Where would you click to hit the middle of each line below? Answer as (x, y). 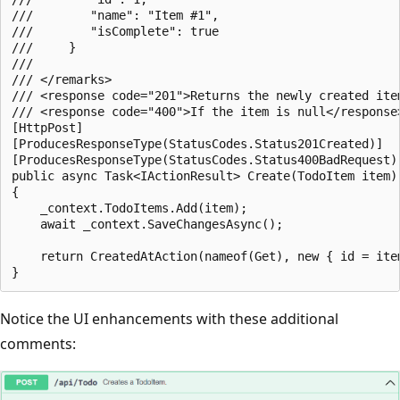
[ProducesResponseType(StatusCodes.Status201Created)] (197, 143)
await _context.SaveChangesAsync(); (147, 224)
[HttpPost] (47, 127)
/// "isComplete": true (115, 31)
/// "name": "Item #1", (115, 15)
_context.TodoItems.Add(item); (129, 208)
